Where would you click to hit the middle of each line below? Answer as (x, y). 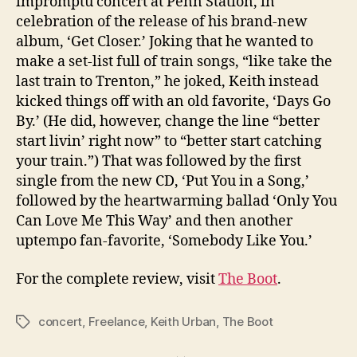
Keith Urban (183, 321)
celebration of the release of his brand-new (162, 22)
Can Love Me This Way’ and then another (154, 222)
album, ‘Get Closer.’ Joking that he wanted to (165, 42)
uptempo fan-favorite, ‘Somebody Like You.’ (164, 241)
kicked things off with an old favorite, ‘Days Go (173, 102)
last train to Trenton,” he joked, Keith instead (167, 82)
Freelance (116, 321)
